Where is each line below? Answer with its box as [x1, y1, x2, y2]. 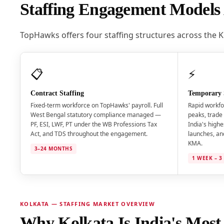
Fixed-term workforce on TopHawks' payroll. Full [30, 101, 163, 110]
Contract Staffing [30, 89, 84, 97]
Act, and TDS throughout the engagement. [30, 129, 147, 138]
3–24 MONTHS [34, 145, 73, 152]
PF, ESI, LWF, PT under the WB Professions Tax [30, 120, 157, 129]
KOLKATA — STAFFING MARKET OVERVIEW [19, 200, 155, 208]
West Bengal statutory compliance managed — [30, 110, 161, 119]
